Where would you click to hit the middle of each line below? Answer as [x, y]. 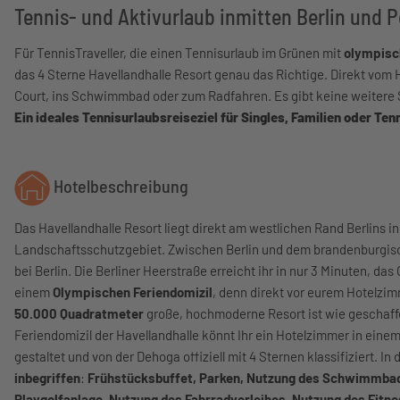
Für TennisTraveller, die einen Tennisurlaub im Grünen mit [179, 53]
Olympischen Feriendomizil [133, 292]
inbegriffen [47, 378]
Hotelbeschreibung [119, 186]
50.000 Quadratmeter [79, 313]
